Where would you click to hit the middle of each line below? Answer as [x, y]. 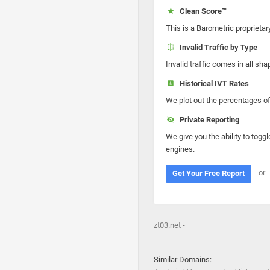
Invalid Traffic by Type [216, 47]
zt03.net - [169, 225]
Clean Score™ [201, 11]
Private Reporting [207, 120]
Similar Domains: [183, 259]
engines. [180, 149]
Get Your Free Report [209, 173]
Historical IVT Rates [212, 83]
